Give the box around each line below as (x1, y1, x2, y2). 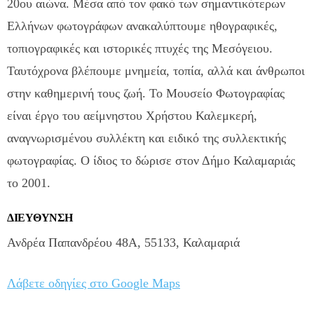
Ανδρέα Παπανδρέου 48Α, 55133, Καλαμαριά (7, 235, 240, 250)
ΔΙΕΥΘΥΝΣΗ (7, 211, 73, 224)
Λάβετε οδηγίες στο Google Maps (7, 275, 180, 290)
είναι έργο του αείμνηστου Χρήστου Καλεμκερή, (7, 108, 257, 123)
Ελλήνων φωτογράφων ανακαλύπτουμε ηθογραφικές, (7, 18, 278, 33)
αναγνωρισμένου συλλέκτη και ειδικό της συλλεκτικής (7, 130, 286, 145)
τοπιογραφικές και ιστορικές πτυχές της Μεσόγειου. (7, 41, 273, 55)
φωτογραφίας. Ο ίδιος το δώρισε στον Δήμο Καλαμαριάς (7, 153, 295, 168)
